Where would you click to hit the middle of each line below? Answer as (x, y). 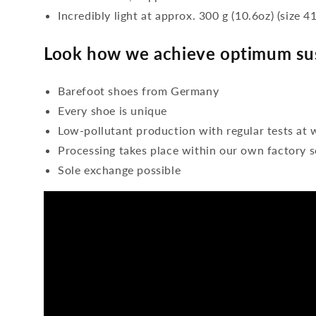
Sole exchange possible (120, 170)
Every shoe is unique (113, 110)
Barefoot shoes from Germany (139, 91)
